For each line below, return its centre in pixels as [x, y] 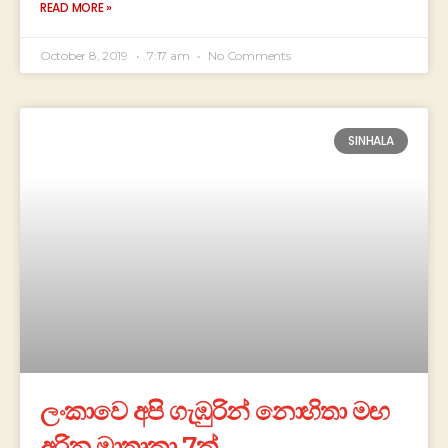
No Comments [248, 55]
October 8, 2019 [85, 55]
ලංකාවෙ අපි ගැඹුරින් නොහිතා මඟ [215, 411]
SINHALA [371, 141]
